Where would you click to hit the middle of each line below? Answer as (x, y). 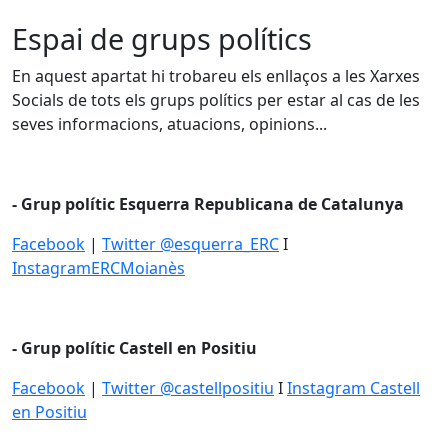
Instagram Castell (353, 388)
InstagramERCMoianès (98, 268)
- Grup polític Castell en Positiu (134, 348)
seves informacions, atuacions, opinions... (171, 124)
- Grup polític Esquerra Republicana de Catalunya (210, 204)
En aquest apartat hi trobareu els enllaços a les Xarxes (216, 76)
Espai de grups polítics (162, 38)
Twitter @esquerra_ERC (190, 244)
